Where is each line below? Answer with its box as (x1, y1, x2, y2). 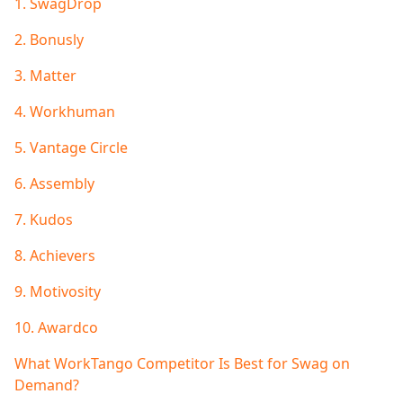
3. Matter (14, 66, 76, 86)
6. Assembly (14, 174, 94, 194)
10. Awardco (14, 318, 98, 338)
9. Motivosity (14, 282, 101, 302)
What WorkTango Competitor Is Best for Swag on (14, 354, 350, 374)
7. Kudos (14, 210, 73, 230)
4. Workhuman (14, 102, 115, 122)
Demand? (14, 375, 79, 396)
